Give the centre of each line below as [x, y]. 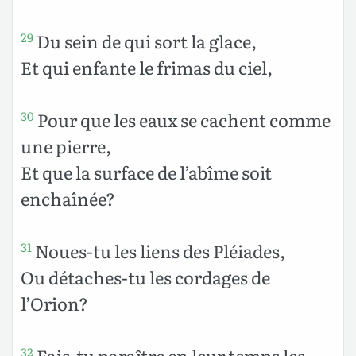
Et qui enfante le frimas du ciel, [147, 67]
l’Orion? [54, 303]
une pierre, [66, 145]
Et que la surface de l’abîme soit [146, 172]
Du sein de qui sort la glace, [145, 41]
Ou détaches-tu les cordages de [145, 277]
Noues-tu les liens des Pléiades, [159, 250]
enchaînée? [68, 198]
